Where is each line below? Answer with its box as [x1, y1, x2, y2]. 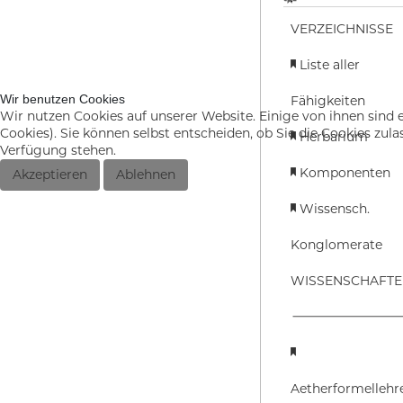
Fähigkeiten [290, 93, 365, 109]
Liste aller [299, 57, 360, 73]
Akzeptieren [13, 166, 87, 183]
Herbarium [299, 129, 368, 145]
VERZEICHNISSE [290, 21, 393, 37]
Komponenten [299, 165, 390, 181]
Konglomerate [290, 237, 382, 253]
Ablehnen [116, 166, 175, 183]
